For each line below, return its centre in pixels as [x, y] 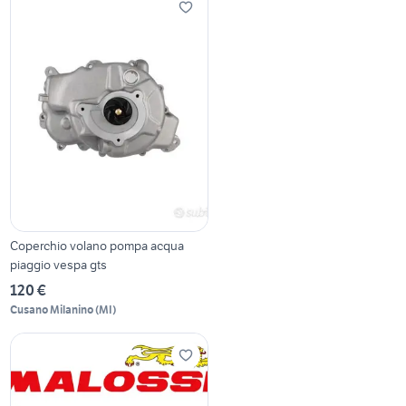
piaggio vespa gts [59, 264]
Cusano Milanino [52, 309]
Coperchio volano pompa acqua [97, 245]
